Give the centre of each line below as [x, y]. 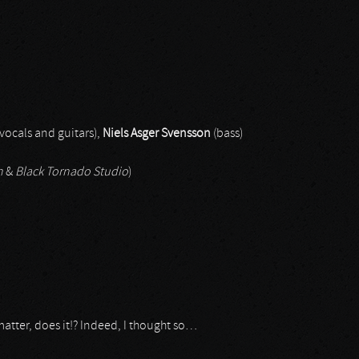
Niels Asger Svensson [157, 134]
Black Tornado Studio [72, 172]
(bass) [227, 134]
